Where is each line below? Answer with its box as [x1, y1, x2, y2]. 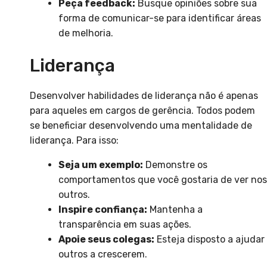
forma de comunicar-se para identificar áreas [58, 13, 261, 24]
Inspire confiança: [58, 204, 147, 216]
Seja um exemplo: [58, 159, 143, 171]
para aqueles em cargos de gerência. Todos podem [30, 105, 255, 117]
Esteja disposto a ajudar [154, 234, 265, 246]
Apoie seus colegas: [58, 234, 154, 246]
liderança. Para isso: [30, 135, 119, 147]
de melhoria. [58, 27, 113, 39]
